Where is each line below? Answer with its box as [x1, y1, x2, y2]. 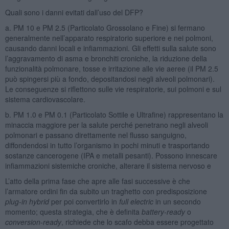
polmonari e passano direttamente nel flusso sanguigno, [5, 129, 187, 140]
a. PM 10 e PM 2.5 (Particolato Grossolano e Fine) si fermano [5, 22, 205, 33]
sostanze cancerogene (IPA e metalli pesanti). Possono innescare [5, 150, 217, 161]
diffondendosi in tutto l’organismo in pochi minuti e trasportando [5, 140, 210, 150]
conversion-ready [5, 216, 61, 227]
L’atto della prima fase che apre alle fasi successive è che [5, 175, 190, 186]
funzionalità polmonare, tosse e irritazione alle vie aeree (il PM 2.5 [5, 63, 218, 74]
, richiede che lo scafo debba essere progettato [61, 216, 214, 227]
